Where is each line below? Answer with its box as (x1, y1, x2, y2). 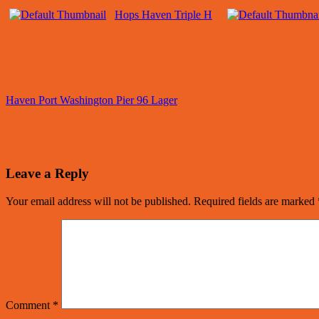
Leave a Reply (6, 165, 89, 181)
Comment (6, 298, 53, 311)
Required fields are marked (194, 194, 318, 207)
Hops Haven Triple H (115, 9, 212, 21)
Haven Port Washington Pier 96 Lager (6, 94, 177, 107)
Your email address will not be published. (6, 194, 191, 207)
